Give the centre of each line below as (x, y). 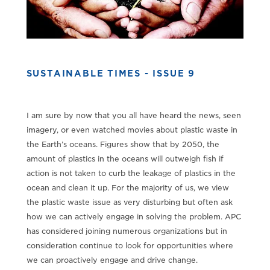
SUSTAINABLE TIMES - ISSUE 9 (111, 73)
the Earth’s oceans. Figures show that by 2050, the (123, 144)
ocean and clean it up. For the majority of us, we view (127, 187)
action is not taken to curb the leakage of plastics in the (131, 173)
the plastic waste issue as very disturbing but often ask (129, 202)
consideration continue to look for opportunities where (130, 245)
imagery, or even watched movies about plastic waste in (132, 130)
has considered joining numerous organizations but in (127, 231)
